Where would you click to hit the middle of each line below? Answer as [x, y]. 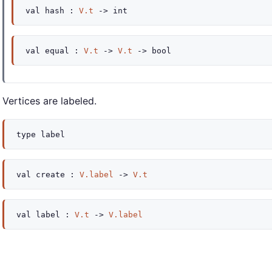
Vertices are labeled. [49, 101]
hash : [59, 11]
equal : [62, 51]
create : [55, 175]
